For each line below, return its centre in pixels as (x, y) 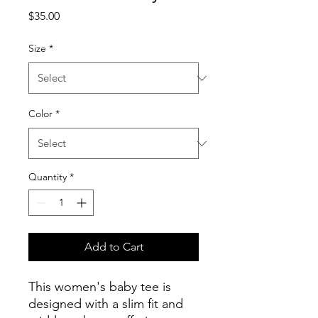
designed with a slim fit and (106, 304)
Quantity (48, 177)
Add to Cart (114, 247)
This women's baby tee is (100, 287)
